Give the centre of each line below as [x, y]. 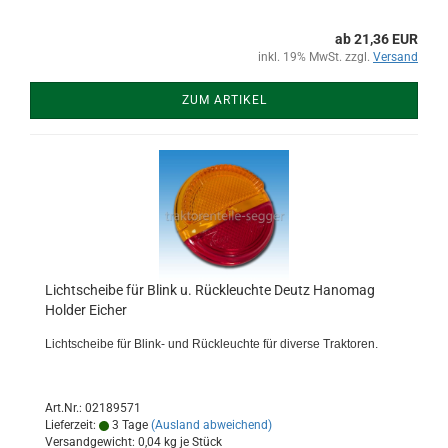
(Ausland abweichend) [211, 425]
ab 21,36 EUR [376, 39]
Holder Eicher [86, 310]
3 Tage [128, 425]
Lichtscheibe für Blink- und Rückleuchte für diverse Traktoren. [211, 344]
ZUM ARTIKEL [224, 100]
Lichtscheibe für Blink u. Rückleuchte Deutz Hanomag [210, 290]
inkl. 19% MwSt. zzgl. [315, 57]
